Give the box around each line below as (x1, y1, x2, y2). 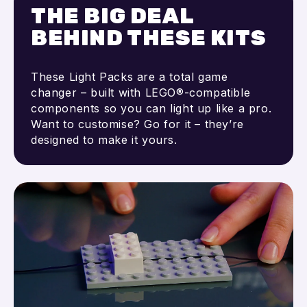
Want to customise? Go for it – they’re (31, 116, 244, 131)
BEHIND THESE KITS (31, 24, 266, 51)
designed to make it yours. (31, 132, 177, 147)
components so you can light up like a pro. (31, 101, 272, 115)
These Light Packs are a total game (31, 69, 228, 84)
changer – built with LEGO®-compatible (31, 85, 251, 99)
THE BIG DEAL (31, 2, 194, 29)
